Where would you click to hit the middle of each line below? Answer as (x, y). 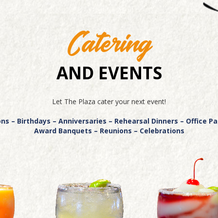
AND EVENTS (109, 73)
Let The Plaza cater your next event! (109, 102)
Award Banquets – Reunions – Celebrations (109, 131)
